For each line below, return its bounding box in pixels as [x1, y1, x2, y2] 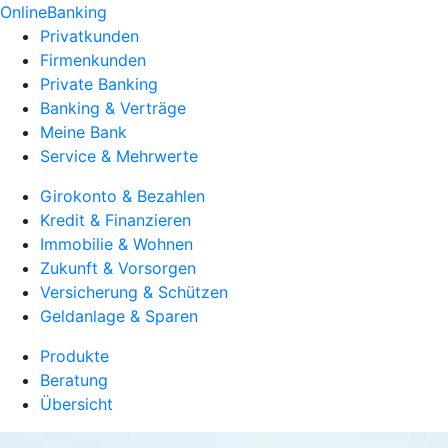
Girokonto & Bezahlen [40, 186, 205, 206]
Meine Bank [40, 122, 127, 142]
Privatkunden [40, 26, 139, 46]
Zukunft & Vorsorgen [40, 258, 196, 278]
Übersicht [40, 394, 113, 414]
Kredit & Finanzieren [40, 210, 191, 230]
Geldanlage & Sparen [40, 306, 198, 326]
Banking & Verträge [40, 98, 186, 118]
